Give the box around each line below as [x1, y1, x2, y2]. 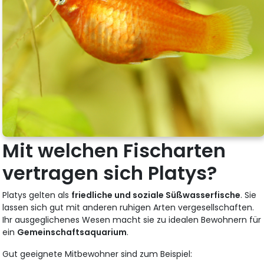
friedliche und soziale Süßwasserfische [71, 189, 241, 202]
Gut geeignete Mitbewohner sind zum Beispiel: [2, 248, 193, 260]
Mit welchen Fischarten [2, 137, 226, 164]
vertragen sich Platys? [2, 160, 217, 187]
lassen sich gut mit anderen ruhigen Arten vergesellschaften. [2, 202, 255, 214]
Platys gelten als [2, 189, 72, 202]
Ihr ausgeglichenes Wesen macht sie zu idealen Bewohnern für [2, 214, 262, 226]
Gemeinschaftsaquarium [17, 226, 127, 239]
